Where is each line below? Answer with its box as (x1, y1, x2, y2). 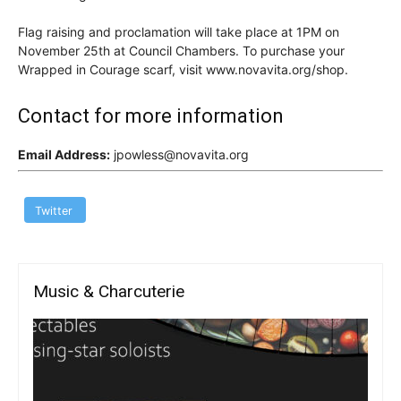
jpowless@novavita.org (110, 147, 249, 163)
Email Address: (18, 147, 110, 163)
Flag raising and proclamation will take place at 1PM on (18, 24, 339, 40)
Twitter (34, 204, 73, 218)
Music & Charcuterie (33, 281, 184, 303)
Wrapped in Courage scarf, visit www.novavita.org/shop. (18, 62, 348, 78)
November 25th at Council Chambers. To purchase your (18, 43, 345, 59)
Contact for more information (18, 105, 284, 128)
